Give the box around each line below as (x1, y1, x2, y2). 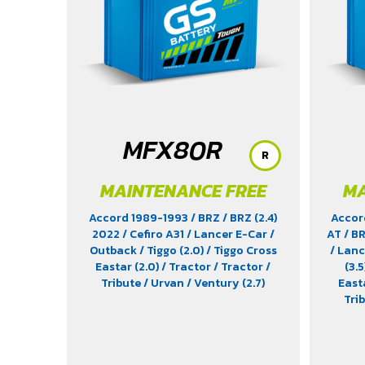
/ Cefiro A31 (121, 226, 187, 243)
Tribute (101, 275, 144, 292)
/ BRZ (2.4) (222, 209, 278, 226)
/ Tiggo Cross (205, 242, 277, 259)
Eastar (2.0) (95, 258, 162, 275)
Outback (89, 242, 139, 259)
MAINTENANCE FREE (99, 178, 266, 204)
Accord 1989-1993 (89, 209, 191, 226)
